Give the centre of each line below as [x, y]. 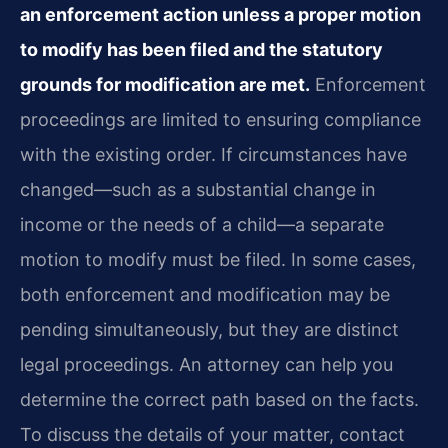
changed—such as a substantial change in [198, 189]
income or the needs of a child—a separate [202, 224]
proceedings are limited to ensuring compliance [220, 119]
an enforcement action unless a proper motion [220, 14]
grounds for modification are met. [165, 84]
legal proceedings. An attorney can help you [206, 364]
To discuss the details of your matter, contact [212, 434]
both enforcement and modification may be [205, 294]
